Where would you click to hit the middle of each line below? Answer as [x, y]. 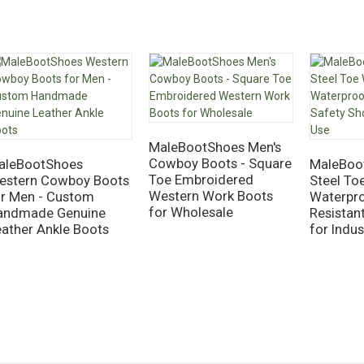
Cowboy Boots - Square [220, 163]
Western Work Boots [210, 195]
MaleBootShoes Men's [214, 147]
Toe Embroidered [201, 179]
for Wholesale [191, 212]
